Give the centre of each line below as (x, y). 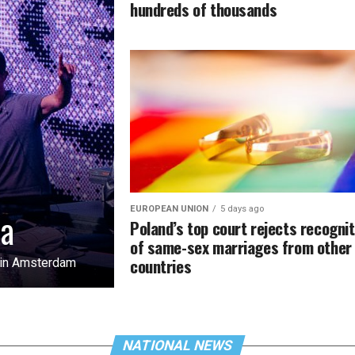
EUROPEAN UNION (169, 209)
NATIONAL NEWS (177, 345)
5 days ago (242, 209)
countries (160, 266)
